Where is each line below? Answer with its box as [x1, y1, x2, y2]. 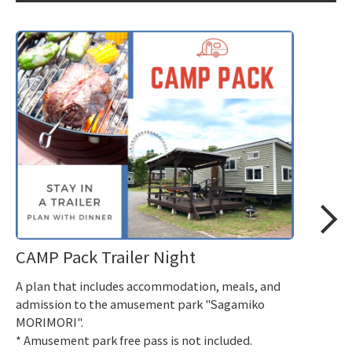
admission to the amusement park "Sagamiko [16, 295, 265, 312]
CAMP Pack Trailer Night [16, 244, 196, 268]
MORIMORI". [16, 313, 83, 330]
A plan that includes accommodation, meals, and [16, 277, 280, 294]
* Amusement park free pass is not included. [16, 331, 252, 348]
